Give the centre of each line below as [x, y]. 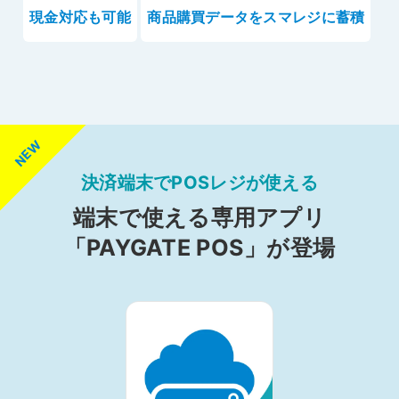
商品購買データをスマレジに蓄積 [256, 17]
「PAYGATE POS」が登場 [199, 248]
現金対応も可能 [80, 17]
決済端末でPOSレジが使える [199, 183]
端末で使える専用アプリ [199, 218]
